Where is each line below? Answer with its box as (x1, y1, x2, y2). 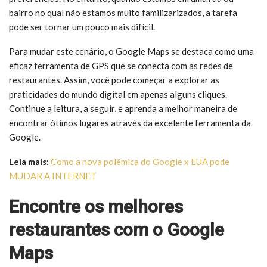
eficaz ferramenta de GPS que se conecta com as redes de (9, 60, 233, 71)
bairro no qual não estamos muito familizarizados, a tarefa (9, 7, 237, 18)
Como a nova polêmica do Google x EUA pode (51, 156, 229, 167)
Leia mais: (9, 156, 51, 167)
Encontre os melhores (9, 195, 183, 217)
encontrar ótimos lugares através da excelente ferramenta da (9, 117, 251, 128)
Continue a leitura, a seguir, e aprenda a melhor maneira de (9, 103, 237, 114)
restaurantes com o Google (9, 219, 224, 240)
